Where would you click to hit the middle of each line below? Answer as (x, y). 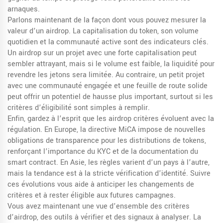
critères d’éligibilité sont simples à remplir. (79, 108)
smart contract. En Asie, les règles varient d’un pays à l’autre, (109, 163)
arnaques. (24, 9)
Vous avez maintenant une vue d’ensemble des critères (99, 206)
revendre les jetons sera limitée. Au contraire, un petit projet (106, 75)
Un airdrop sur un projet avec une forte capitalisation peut (102, 53)
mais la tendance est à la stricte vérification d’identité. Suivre (109, 173)
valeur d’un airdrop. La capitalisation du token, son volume (103, 31)
